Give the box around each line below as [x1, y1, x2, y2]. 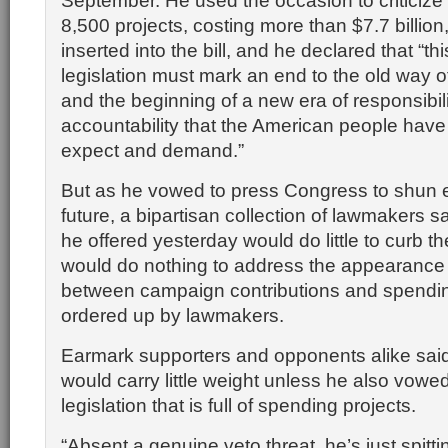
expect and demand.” [61, 139, 244, 161]
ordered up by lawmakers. [61, 304, 284, 326]
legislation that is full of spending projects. [61, 394, 416, 416]
